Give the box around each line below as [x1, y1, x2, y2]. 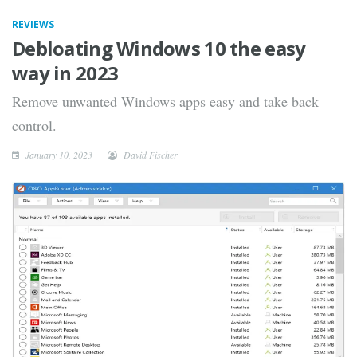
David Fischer [124, 148, 178, 161]
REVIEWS [12, 18, 54, 31]
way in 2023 [12, 60, 119, 86]
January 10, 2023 [23, 148, 92, 161]
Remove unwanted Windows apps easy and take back [12, 92, 319, 111]
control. [12, 116, 57, 135]
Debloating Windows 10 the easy [12, 35, 306, 61]
